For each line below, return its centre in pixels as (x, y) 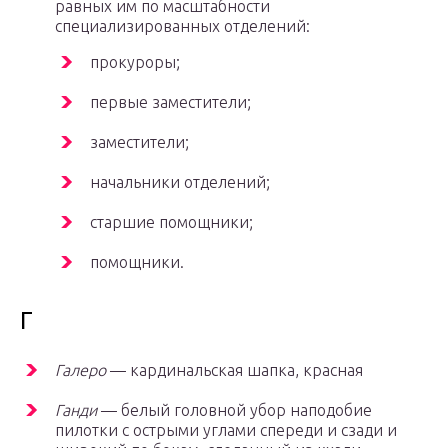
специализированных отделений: (182, 26)
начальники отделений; (180, 182)
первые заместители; (170, 102)
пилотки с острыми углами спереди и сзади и (226, 430)
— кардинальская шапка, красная (234, 370)
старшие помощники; (171, 222)
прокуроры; (135, 62)
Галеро (80, 370)
